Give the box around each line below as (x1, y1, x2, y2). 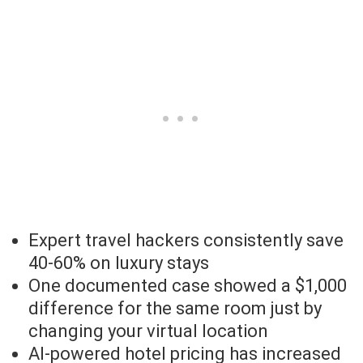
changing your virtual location (28, 321, 268, 342)
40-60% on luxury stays (28, 253, 209, 274)
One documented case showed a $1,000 (28, 275, 347, 297)
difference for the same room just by (28, 298, 322, 319)
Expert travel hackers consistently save (28, 230, 344, 251)
